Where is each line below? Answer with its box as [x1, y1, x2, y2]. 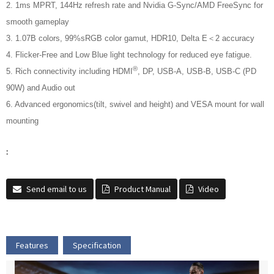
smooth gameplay [6, 17, 69, 27]
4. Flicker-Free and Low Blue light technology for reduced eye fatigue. [6, 50, 252, 60]
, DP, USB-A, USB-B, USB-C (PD [138, 67, 256, 76]
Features [16, 240, 48, 251]
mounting [6, 116, 39, 126]
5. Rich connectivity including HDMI [6, 67, 133, 76]
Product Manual [114, 183, 171, 195]
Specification [73, 240, 121, 251]
